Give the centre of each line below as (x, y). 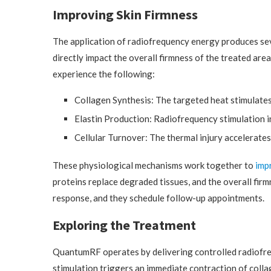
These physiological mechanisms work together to (154, 165)
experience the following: (104, 74)
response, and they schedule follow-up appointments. (158, 198)
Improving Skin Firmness (125, 15)
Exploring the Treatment (124, 225)
